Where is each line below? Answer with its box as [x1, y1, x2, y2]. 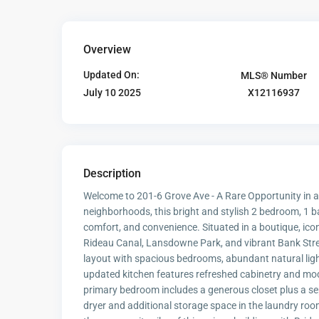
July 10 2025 [83, 87, 141, 99]
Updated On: [83, 69, 140, 81]
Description [83, 167, 141, 181]
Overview [83, 43, 131, 57]
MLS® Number [240, 69, 307, 81]
